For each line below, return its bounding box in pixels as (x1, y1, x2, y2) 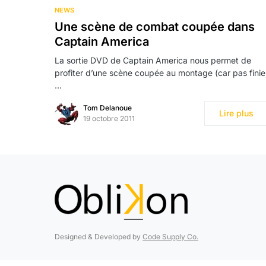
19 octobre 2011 (83, 113, 135, 123)
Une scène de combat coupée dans (55, 19, 255, 34)
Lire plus (219, 107, 254, 118)
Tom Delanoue (83, 103, 132, 112)
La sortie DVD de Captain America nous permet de (55, 55, 251, 65)
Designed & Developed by (55, 232, 142, 241)
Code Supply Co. (142, 232, 198, 241)
